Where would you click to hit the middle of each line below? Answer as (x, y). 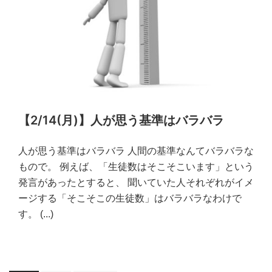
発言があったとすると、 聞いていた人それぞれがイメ (136, 182)
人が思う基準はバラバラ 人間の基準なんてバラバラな (136, 151)
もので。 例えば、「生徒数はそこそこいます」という (136, 166)
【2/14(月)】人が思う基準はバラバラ (121, 120)
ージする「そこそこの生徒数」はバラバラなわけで (130, 198)
